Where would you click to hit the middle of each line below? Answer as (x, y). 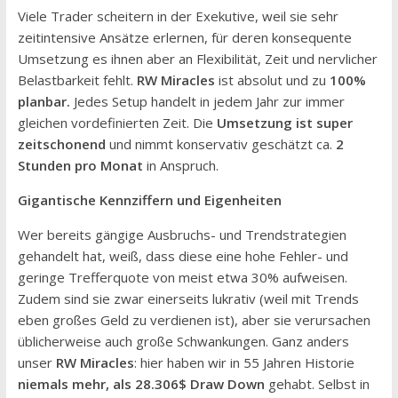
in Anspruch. (180, 166)
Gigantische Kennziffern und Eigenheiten (149, 200)
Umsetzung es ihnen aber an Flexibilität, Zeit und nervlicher (197, 59)
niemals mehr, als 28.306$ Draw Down (141, 384)
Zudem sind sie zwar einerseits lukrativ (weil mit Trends (188, 299)
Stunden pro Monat (80, 166)
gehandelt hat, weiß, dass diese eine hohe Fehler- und (183, 256)
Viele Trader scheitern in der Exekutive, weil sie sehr (178, 16)
